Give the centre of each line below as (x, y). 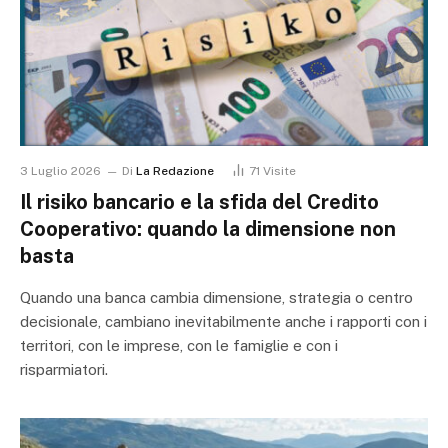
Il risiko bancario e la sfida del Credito (199, 202)
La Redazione (175, 171)
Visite (279, 171)
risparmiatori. (64, 370)
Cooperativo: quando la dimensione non (208, 229)
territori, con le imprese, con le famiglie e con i (179, 346)
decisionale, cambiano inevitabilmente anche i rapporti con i (223, 322)
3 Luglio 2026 (60, 171)
